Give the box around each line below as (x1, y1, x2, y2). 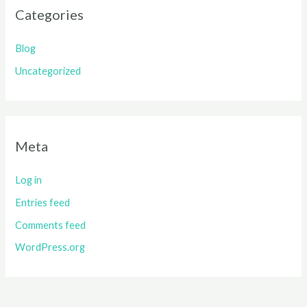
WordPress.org (15, 241, 86, 254)
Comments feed (15, 219, 86, 231)
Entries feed (15, 196, 71, 208)
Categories (15, 6, 84, 23)
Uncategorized (15, 65, 82, 77)
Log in (15, 174, 42, 186)
